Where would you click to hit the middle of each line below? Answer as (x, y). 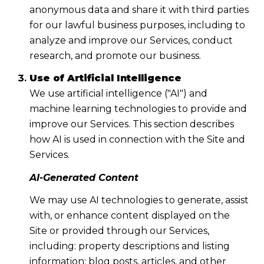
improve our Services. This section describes (131, 124)
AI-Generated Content (84, 177)
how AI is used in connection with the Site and (137, 140)
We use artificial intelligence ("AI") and (118, 94)
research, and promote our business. (115, 55)
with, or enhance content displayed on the (129, 216)
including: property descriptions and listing (129, 246)
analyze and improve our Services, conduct (131, 40)
